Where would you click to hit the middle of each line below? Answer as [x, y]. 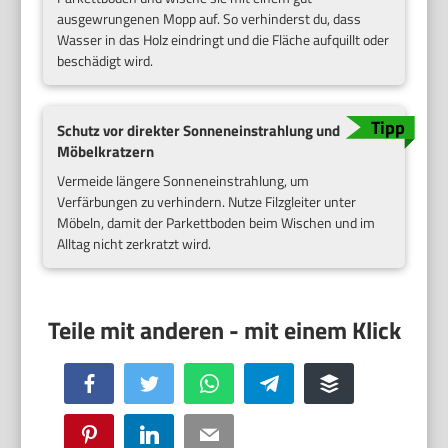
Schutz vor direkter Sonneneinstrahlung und [199, 130]
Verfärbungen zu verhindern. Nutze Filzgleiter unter [207, 201]
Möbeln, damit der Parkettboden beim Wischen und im [216, 222]
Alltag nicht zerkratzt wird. [134, 243]
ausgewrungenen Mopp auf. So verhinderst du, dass [209, 18]
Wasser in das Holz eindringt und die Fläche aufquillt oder [223, 39]
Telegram [300, 382]
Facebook [121, 382]
